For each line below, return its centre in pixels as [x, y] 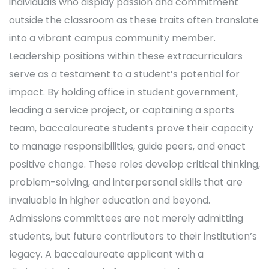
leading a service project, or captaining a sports [122, 110]
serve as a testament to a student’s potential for [124, 74]
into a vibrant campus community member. [112, 38]
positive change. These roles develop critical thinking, [134, 164]
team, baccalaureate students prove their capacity [131, 128]
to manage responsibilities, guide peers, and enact [127, 146]
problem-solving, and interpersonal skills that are [126, 182]
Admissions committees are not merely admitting [126, 218]
